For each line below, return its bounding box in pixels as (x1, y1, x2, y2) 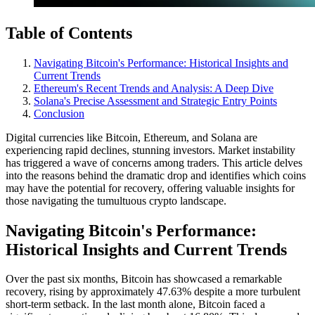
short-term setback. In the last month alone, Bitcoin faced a (6, 298, 265, 311)
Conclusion (34, 107, 84, 120)
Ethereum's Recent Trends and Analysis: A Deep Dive (34, 82, 274, 94)
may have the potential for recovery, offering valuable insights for (6, 181, 295, 194)
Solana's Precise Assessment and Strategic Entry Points (34, 94, 277, 107)
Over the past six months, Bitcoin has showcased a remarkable (6, 273, 282, 285)
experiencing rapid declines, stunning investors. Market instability (6, 143, 295, 156)
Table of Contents (6, 23, 132, 42)
